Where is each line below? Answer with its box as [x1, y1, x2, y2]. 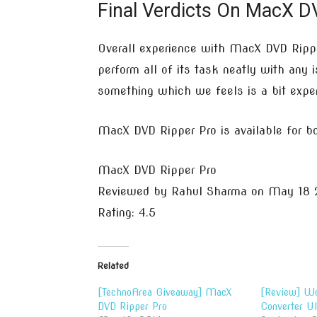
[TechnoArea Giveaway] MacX [98, 287, 232, 298]
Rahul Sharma [171, 185, 247, 198]
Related [98, 260, 129, 271]
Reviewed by [98, 185, 171, 198]
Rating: [98, 206, 139, 219]
